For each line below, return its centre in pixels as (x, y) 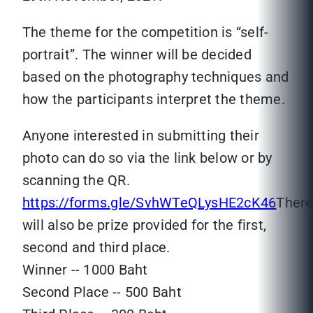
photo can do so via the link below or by (147, 158)
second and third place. (96, 248)
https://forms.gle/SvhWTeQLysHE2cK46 (150, 203)
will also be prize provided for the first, (145, 225)
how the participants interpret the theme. (156, 100)
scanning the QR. (76, 181)
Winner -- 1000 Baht (85, 270)
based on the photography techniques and (156, 77)
